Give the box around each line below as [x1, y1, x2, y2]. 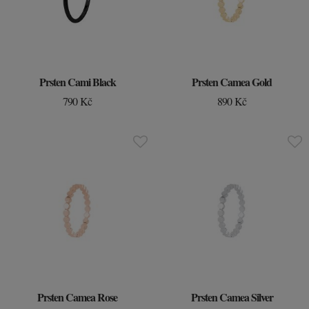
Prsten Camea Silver [190, 289, 273, 305]
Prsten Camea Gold [192, 74, 272, 90]
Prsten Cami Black [39, 74, 116, 90]
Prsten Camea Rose [37, 289, 117, 305]
